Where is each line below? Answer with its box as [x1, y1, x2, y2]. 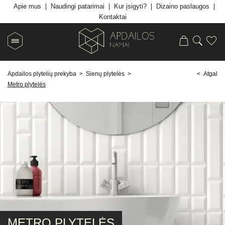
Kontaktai [98, 13, 127, 21]
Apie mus [13, 3, 41, 10]
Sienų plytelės [86, 70, 125, 77]
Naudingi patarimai [50, 3, 104, 10]
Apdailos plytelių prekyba [8, 70, 76, 77]
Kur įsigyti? [114, 3, 147, 10]
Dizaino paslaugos [156, 3, 209, 10]
